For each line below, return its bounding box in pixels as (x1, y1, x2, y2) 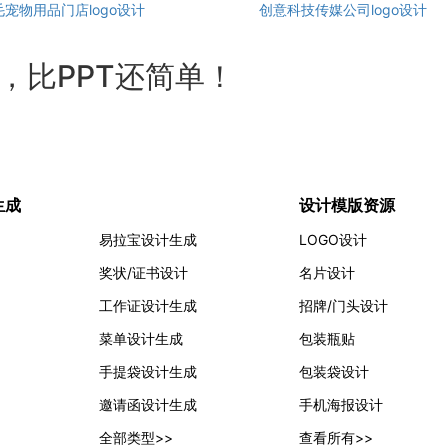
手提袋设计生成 (99, 362, 197, 380)
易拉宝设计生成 (99, 230, 197, 248)
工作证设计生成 (99, 296, 197, 314)
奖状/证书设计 (99, 263, 188, 281)
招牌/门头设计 (299, 296, 388, 314)
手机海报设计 (299, 395, 383, 413)
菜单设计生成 (99, 329, 183, 347)
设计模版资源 (299, 194, 395, 215)
